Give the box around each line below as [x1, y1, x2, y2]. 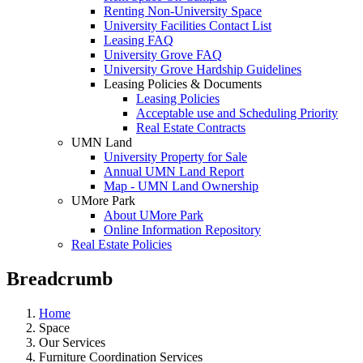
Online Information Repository [104, 223, 261, 237]
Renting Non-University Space [104, 4, 262, 18]
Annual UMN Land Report [104, 164, 244, 178]
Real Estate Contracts [136, 121, 246, 135]
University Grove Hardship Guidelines [104, 62, 301, 76]
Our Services [39, 335, 105, 349]
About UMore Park [104, 208, 203, 222]
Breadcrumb [6, 267, 113, 289]
